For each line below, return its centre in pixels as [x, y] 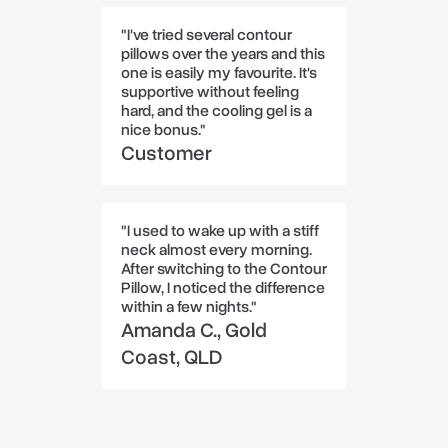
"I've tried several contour [206, 34]
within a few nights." [188, 306]
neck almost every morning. [216, 249]
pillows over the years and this [222, 53]
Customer [166, 152]
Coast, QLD [171, 356]
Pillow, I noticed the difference [222, 287]
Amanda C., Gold [193, 329]
